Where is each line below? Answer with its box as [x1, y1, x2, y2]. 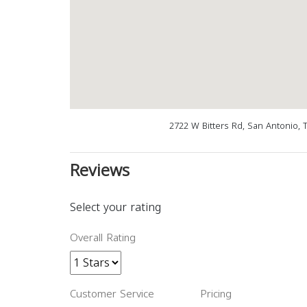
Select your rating [70, 197, 161, 218]
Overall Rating [70, 228, 136, 247]
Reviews [70, 155, 130, 186]
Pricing [200, 284, 232, 304]
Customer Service [70, 284, 154, 304]
